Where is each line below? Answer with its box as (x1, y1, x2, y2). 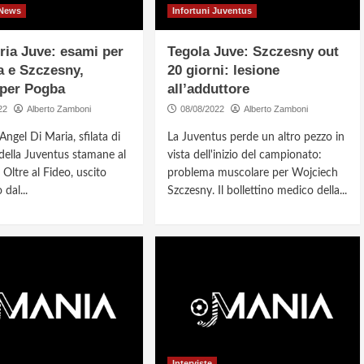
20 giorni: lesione (167, 63, 280, 79)
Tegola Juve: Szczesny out (167, 44, 340, 60)
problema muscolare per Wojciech (167, 167, 339, 180)
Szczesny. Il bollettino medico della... (167, 185, 348, 197)
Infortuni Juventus (172, 6, 253, 16)
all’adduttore (167, 81, 250, 97)
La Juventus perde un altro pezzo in (167, 132, 345, 144)
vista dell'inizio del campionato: (167, 149, 323, 162)
